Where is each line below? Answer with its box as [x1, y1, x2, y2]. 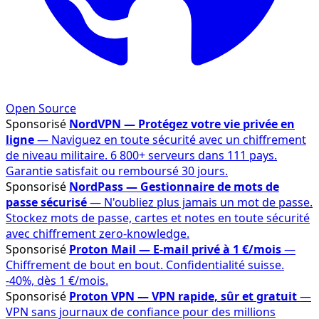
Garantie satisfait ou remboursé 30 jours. [6, 163, 228, 179]
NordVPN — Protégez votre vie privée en [69, 116, 295, 132]
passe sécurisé [6, 194, 87, 210]
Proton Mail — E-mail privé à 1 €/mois [69, 241, 281, 257]
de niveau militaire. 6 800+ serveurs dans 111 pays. [6, 147, 277, 163]
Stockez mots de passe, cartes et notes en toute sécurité [6, 210, 310, 226]
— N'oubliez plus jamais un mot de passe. [87, 194, 313, 210]
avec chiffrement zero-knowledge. [6, 226, 189, 241]
